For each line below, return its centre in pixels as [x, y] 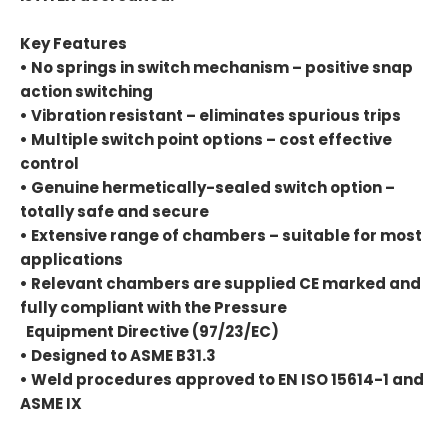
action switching [86, 92]
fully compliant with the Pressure [155, 308]
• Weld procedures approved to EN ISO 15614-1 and [222, 380]
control [49, 164]
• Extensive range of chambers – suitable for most [221, 236]
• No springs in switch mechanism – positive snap [216, 68]
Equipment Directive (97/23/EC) [149, 332]
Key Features [73, 44]
